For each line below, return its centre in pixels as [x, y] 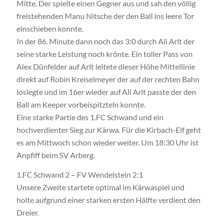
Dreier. [27, 212]
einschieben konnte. [50, 28]
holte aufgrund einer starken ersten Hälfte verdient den [108, 200]
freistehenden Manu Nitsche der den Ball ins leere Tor [105, 16]
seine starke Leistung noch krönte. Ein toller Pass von [104, 54]
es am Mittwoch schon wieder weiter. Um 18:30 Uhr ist [107, 142]
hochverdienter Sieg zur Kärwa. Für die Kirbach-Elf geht [109, 129]
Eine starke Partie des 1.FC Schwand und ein [90, 117]
